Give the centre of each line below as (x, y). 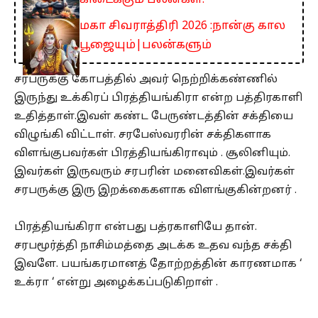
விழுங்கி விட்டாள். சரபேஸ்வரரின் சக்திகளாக (143, 136)
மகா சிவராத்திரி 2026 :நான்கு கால (182, 27)
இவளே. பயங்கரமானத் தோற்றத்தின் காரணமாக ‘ (158, 265)
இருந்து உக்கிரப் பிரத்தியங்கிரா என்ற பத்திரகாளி (158, 99)
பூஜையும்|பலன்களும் (146, 46)
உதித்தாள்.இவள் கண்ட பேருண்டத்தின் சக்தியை (154, 117)
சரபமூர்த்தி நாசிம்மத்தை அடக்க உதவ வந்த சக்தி (153, 246)
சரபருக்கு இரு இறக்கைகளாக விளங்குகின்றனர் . (155, 191)
